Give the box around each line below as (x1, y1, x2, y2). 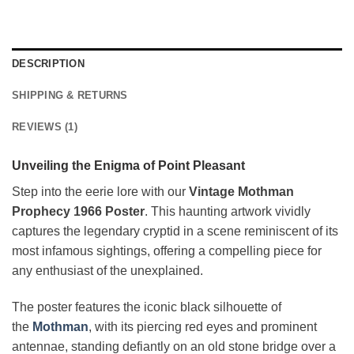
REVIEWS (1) (12, 121, 77, 134)
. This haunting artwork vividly (145, 205, 311, 219)
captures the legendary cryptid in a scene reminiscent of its (12, 224, 338, 239)
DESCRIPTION (12, 58, 85, 70)
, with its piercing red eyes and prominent (88, 320, 317, 334)
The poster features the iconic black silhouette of (12, 300, 281, 314)
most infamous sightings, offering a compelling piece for (12, 244, 322, 258)
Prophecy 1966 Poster (12, 205, 145, 219)
